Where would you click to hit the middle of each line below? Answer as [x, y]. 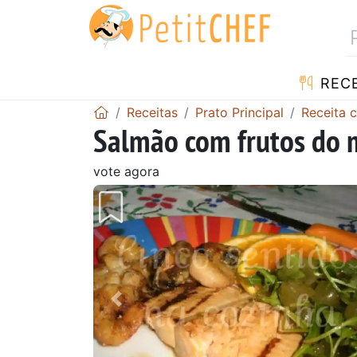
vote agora [126, 171]
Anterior [145, 310]
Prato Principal [239, 112]
